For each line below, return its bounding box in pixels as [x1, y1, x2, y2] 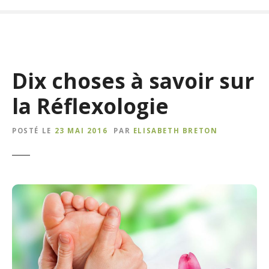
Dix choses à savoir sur [12, 66, 254, 95]
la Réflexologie [12, 91, 169, 121]
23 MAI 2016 [54, 126, 108, 136]
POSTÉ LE [12, 126, 52, 136]
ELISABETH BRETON [133, 126, 218, 136]
